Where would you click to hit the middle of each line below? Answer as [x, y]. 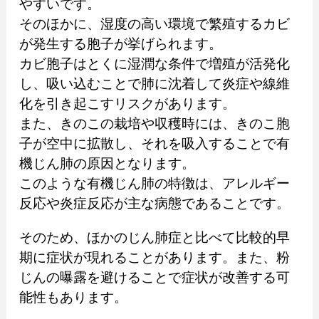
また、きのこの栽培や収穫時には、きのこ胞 [154, 123]
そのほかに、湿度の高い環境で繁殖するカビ [154, 23]
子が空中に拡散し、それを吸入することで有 [154, 143]
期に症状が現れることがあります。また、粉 [154, 257]
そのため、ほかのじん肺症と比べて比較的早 [154, 237]
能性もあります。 [73, 297]
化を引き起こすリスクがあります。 [127, 103]
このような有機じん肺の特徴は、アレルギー [154, 183]
